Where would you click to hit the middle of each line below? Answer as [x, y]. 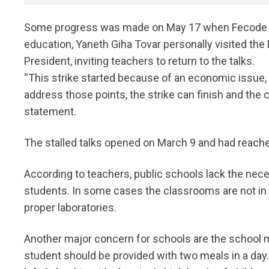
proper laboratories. [70, 208]
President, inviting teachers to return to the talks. [139, 61]
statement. [50, 112]
